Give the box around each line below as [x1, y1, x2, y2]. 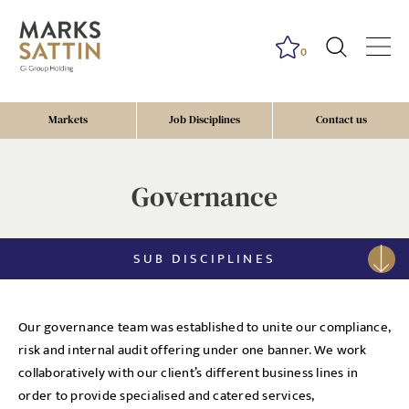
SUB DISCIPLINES [133, 247, 276, 270]
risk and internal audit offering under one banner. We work [18, 339, 367, 362]
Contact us [315, 112, 367, 128]
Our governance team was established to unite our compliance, [18, 316, 390, 339]
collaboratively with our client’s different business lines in [18, 362, 359, 384]
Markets [47, 112, 88, 128]
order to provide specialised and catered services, [18, 384, 314, 407]
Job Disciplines [169, 112, 240, 128]
